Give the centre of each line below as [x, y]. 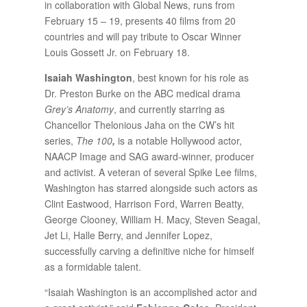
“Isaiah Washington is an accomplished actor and [150, 292]
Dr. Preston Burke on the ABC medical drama [142, 93]
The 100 [94, 140]
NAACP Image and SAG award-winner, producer [149, 156]
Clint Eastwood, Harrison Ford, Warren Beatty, [144, 203]
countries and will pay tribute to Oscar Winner [143, 36]
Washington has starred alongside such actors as [151, 187]
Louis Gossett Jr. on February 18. [117, 52]
